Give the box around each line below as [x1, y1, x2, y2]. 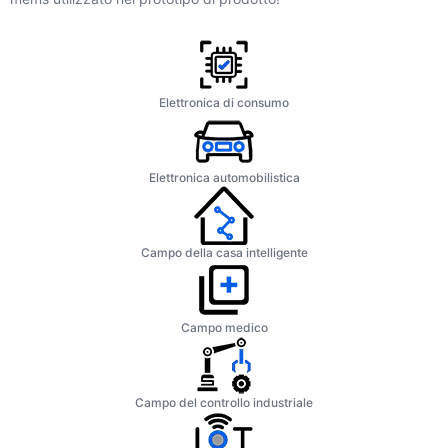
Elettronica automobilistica [148, 169, 300, 185]
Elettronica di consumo [159, 94, 289, 110]
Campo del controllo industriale [135, 394, 313, 410]
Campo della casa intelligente [140, 244, 308, 260]
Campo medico [180, 319, 268, 335]
